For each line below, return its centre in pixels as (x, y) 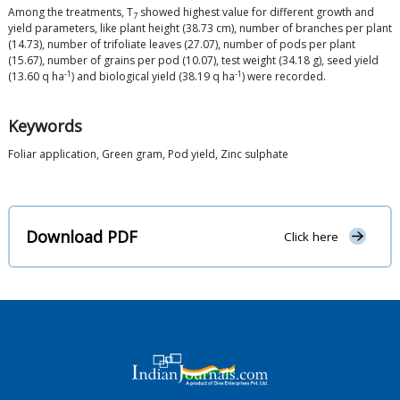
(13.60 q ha (36, 77)
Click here (311, 237)
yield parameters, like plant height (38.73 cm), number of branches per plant (200, 29)
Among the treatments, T (71, 12)
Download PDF (82, 236)
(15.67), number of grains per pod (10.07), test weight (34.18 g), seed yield (193, 61)
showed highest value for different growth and (256, 12)
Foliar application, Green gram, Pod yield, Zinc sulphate (148, 154)
